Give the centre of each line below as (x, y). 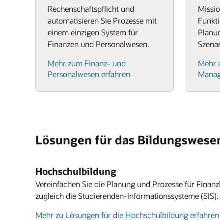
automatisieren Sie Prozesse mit (102, 20)
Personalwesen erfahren (89, 74)
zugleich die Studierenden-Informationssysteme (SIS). (127, 196)
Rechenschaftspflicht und (91, 9)
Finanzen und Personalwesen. (98, 44)
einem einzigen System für (93, 32)
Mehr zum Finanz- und (87, 63)
